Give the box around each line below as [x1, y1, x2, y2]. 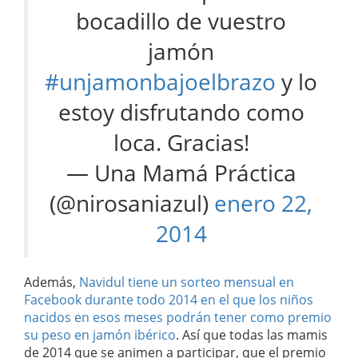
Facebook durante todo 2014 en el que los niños [24, 291, 313, 309]
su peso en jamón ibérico [24, 326, 176, 344]
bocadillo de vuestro [76, 6, 286, 37]
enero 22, [214, 189, 312, 219]
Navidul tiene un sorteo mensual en [79, 273, 294, 292]
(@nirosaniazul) [50, 189, 214, 219]
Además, [24, 273, 79, 292]
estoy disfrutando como [58, 97, 304, 128]
